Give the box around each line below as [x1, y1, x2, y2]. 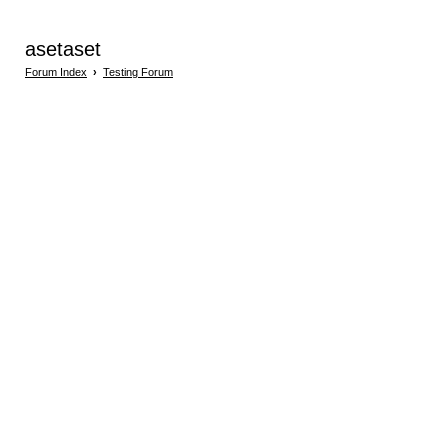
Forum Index [25, 66, 87, 79]
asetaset [25, 38, 101, 61]
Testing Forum [103, 66, 173, 79]
